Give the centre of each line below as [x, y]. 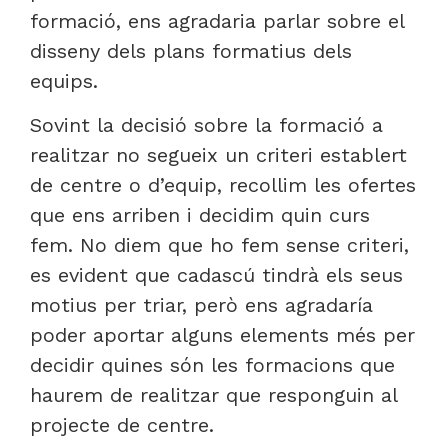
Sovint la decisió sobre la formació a [206, 125]
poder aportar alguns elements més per [222, 335]
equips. [64, 81]
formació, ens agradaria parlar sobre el [217, 21]
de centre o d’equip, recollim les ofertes [223, 185]
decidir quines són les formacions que [212, 365]
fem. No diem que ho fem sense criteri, [219, 245]
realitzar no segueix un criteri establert [218, 155]
